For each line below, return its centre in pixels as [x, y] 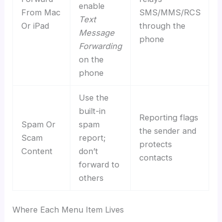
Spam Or [38, 125]
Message [96, 33]
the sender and [167, 131]
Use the [93, 98]
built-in [92, 111]
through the [162, 26]
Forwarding [100, 46]
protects [155, 144]
